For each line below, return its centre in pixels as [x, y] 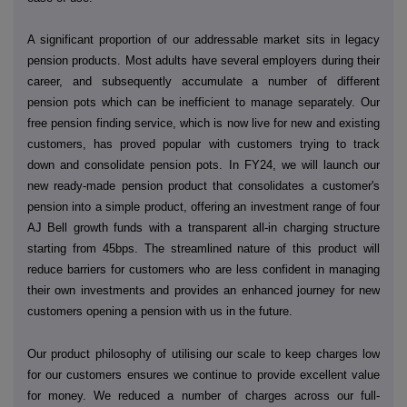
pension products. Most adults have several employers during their [203, 61]
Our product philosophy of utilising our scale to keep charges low [203, 353]
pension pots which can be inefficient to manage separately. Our [203, 103]
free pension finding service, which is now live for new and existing [203, 124]
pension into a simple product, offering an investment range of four [203, 207]
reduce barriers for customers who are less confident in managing [203, 270]
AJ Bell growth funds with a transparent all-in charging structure [203, 228]
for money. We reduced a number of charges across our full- [203, 395]
